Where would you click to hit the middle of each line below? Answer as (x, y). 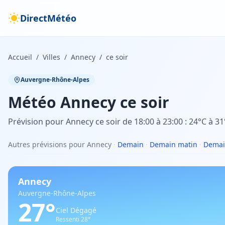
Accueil (20, 57)
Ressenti (68, 219)
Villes (51, 57)
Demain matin (174, 144)
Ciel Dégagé (76, 210)
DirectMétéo (48, 18)
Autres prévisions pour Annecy (60, 144)
